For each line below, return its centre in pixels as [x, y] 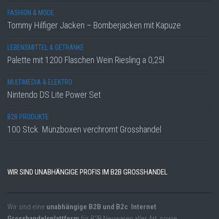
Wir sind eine [27, 207]
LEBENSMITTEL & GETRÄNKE [46, 47]
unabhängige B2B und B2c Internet [101, 207]
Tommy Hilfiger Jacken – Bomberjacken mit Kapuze [94, 25]
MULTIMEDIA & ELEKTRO [40, 82]
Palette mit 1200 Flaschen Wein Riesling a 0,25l [86, 60]
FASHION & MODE [31, 12]
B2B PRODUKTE [28, 117]
